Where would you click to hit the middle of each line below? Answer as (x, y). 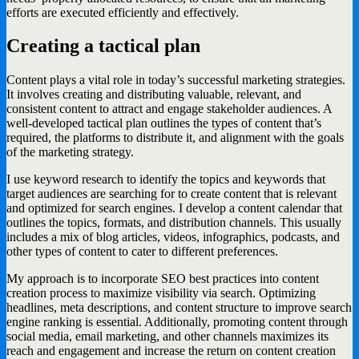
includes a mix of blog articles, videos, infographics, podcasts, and (173, 237)
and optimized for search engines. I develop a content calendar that (174, 208)
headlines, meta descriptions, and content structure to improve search (179, 308)
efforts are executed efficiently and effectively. (123, 12)
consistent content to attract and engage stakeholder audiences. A (169, 109)
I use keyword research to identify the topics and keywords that (166, 179)
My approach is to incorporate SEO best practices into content (163, 279)
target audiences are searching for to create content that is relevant (171, 194)
